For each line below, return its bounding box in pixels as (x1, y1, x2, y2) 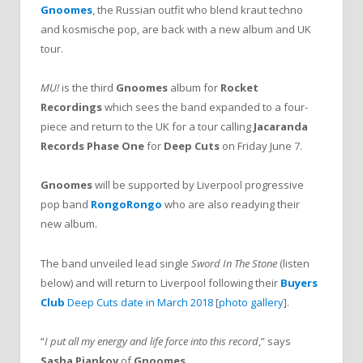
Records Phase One (41, 139, 144, 154)
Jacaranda (254, 119, 308, 135)
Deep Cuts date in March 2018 (65, 294, 213, 310)
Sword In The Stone (191, 255, 277, 271)
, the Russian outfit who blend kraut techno (92, 2, 303, 18)
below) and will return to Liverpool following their (41, 275, 280, 290)
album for (168, 80, 220, 96)
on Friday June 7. (220, 139, 302, 154)
